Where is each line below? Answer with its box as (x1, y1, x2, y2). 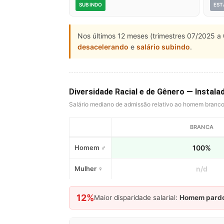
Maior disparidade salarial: (94, 193, 179, 201)
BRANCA (189, 123, 214, 130)
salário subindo (136, 42, 190, 51)
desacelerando (77, 42, 128, 51)
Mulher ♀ (74, 164, 103, 172)
